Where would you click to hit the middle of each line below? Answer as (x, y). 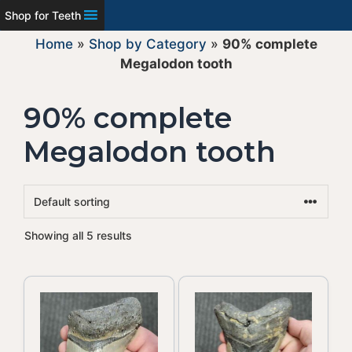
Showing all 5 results (78, 235)
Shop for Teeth (43, 15)
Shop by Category (147, 44)
